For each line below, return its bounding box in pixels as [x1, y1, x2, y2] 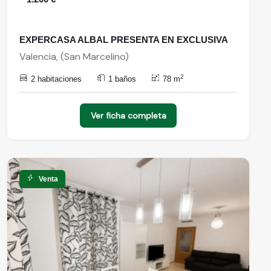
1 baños [108, 74, 136, 83]
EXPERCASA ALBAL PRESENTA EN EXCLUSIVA [19, 34, 228, 45]
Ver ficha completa [90, 110, 166, 121]
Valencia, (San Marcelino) [19, 50, 129, 63]
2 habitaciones [31, 74, 82, 83]
